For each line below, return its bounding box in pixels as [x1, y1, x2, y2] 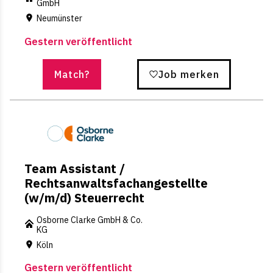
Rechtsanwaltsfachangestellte [24, 174, 208, 191]
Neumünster [37, 13, 82, 24]
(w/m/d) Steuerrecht [24, 189, 144, 206]
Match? [54, 68, 90, 80]
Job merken [158, 68, 219, 80]
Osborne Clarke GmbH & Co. [37, 214, 143, 225]
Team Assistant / [24, 160, 125, 177]
